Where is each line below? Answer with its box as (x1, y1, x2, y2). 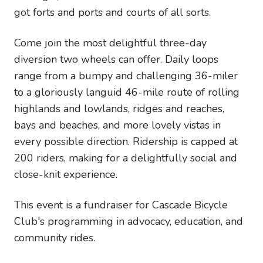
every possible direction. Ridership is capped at (14, 134, 238, 149)
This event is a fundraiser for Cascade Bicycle (14, 198, 228, 212)
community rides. (14, 231, 95, 245)
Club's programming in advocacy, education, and (14, 214, 243, 228)
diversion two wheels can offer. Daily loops (14, 52, 218, 66)
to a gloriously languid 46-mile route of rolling (14, 85, 240, 99)
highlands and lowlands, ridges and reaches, (14, 102, 224, 116)
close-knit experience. (14, 167, 117, 181)
